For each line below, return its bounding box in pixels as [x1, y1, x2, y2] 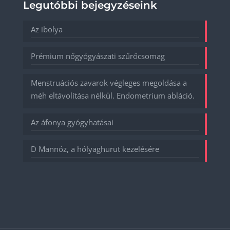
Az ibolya [31, 24, 63, 35]
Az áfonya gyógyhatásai [31, 117, 113, 128]
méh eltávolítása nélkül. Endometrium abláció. [31, 90, 195, 101]
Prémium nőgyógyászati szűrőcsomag [31, 51, 165, 62]
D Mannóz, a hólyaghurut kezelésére [31, 144, 159, 155]
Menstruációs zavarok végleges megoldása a [31, 78, 187, 88]
